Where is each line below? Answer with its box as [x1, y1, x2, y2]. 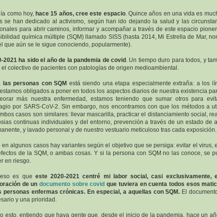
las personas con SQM [2, 80, 67, 87]
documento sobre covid [39, 181, 105, 187]
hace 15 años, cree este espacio [35, 10, 125, 17]
